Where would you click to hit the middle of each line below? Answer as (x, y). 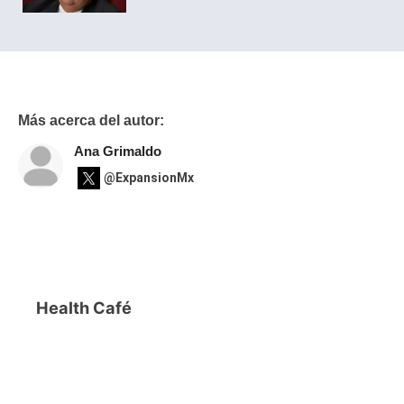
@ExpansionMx (149, 178)
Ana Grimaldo (118, 151)
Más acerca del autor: (91, 119)
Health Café (84, 307)
